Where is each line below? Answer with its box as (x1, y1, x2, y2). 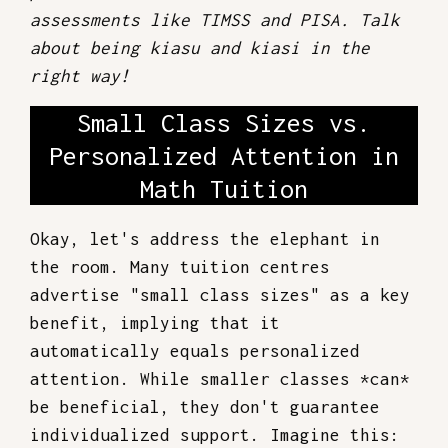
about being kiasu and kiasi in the (30, 38, 370, 58)
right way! (30, 66, 130, 86)
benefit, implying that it (30, 313, 280, 333)
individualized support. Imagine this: (30, 425, 400, 445)
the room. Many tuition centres (30, 257, 330, 277)
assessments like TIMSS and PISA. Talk (30, 10, 400, 30)
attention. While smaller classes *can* (30, 369, 410, 389)
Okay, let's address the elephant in (30, 229, 380, 249)
